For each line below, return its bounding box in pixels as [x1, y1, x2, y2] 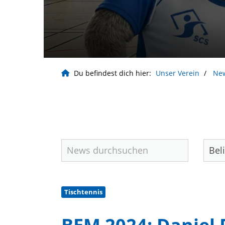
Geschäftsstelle [61, 207, 140, 222]
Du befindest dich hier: [74, 68, 151, 78]
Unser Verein [156, 68, 199, 78]
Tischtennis [64, 187, 102, 196]
